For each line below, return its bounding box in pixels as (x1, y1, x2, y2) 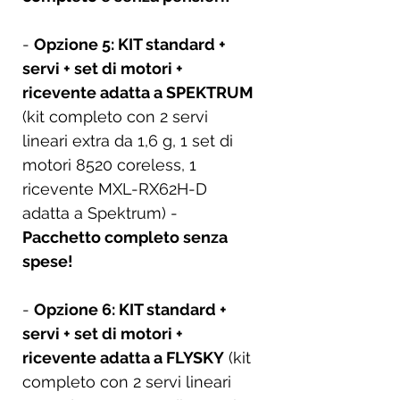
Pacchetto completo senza (22, 227, 228, 246)
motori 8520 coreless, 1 (22, 154, 196, 174)
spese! (22, 251, 73, 271)
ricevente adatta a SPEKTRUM (22, 82, 254, 102)
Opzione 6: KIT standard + (34, 299, 227, 319)
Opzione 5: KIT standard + (34, 34, 226, 54)
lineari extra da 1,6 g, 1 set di (22, 130, 233, 150)
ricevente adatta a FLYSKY (22, 347, 224, 367)
